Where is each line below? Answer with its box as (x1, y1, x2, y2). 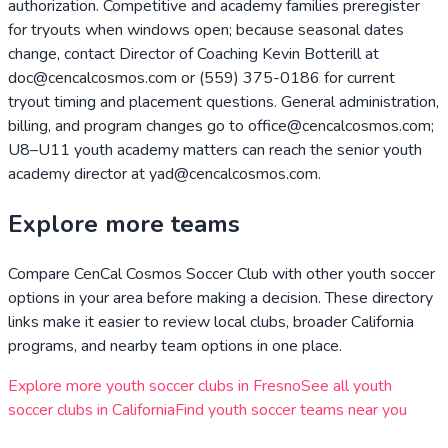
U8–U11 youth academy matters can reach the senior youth (8, 139, 422, 162)
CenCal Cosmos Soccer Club (74, 263, 268, 286)
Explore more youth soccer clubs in (8, 375, 253, 398)
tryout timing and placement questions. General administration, (8, 91, 439, 114)
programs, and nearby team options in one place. (8, 335, 342, 358)
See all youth (301, 375, 392, 398)
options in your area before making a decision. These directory (8, 287, 433, 310)
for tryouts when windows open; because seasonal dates (8, 19, 404, 42)
